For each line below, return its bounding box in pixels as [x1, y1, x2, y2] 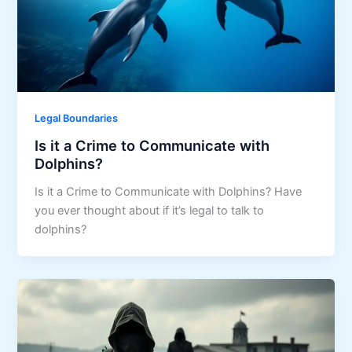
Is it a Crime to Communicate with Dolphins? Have [35, 184, 302, 199]
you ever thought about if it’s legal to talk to [35, 203, 265, 218]
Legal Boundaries [35, 112, 119, 125]
